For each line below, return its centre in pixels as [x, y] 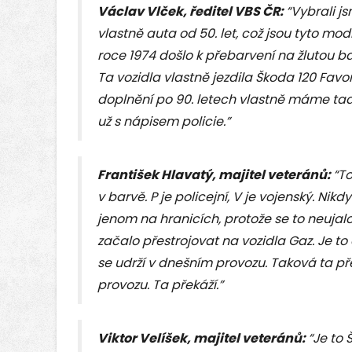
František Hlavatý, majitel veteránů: [215, 175]
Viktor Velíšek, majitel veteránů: [203, 339]
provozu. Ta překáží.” [160, 285]
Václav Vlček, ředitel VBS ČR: [192, 12]
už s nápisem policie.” [164, 122]
